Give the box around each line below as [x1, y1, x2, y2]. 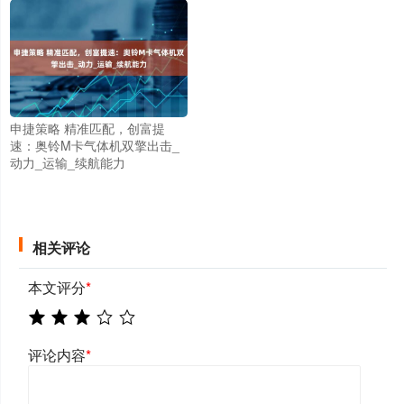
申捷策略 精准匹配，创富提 [10, 118, 165, 137]
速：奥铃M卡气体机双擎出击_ [10, 135, 179, 154]
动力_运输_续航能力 [10, 152, 125, 171]
